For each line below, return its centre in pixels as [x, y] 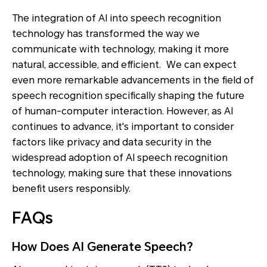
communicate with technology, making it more [120, 49]
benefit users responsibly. [71, 188]
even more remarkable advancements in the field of [133, 80]
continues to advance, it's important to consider [123, 126]
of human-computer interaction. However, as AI [122, 111]
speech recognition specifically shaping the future [128, 95]
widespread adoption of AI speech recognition [120, 157]
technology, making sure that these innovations [122, 173]
